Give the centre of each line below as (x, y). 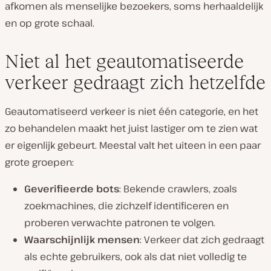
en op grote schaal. (50, 23)
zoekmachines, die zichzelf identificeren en (126, 206)
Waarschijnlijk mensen (82, 240)
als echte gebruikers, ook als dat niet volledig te (135, 256)
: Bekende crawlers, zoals (178, 189)
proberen (47, 223)
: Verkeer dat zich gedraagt (202, 240)
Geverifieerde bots (72, 189)
